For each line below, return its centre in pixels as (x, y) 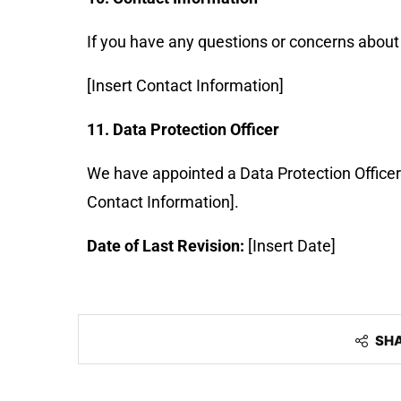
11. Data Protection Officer (183, 129)
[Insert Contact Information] (185, 85)
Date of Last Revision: (166, 246)
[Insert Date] (290, 246)
